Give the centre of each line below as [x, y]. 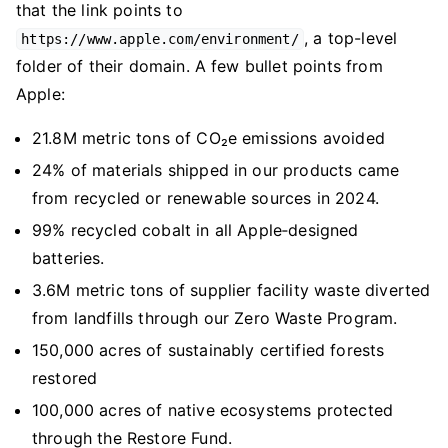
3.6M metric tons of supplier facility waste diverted [231, 290]
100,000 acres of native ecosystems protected [213, 410]
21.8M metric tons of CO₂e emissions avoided [208, 138]
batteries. [68, 258]
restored [65, 378]
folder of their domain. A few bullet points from [199, 66]
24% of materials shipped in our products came [216, 170]
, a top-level [351, 38]
